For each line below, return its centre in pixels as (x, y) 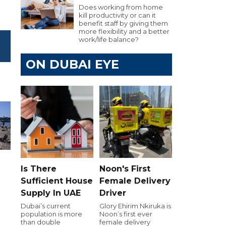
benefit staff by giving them (123, 23)
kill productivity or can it (117, 15)
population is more (51, 214)
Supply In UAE (51, 193)
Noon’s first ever (126, 214)
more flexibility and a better (124, 31)
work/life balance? (109, 39)
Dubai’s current (46, 206)
